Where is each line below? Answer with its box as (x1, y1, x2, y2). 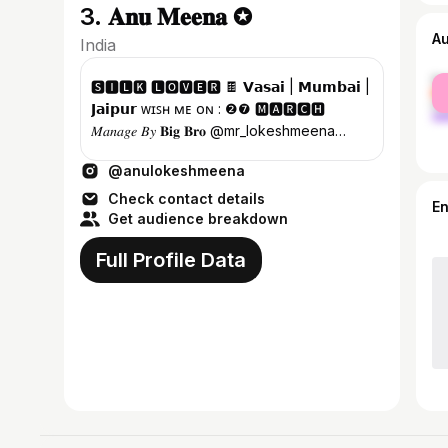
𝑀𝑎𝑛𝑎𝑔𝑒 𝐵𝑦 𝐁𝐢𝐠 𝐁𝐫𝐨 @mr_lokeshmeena (91, 122, 335, 139)
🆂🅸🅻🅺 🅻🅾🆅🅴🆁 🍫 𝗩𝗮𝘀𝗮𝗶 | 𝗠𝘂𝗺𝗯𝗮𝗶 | (91, 78, 370, 95)
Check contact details (108, 190, 265, 207)
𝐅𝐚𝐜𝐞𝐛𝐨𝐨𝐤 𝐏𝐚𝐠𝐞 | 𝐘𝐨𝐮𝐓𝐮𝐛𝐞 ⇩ (91, 144, 267, 161)
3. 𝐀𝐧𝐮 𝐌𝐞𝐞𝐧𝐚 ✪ (80, 2, 252, 31)
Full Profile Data (96, 248, 246, 272)
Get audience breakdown (108, 210, 288, 227)
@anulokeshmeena (108, 162, 245, 179)
